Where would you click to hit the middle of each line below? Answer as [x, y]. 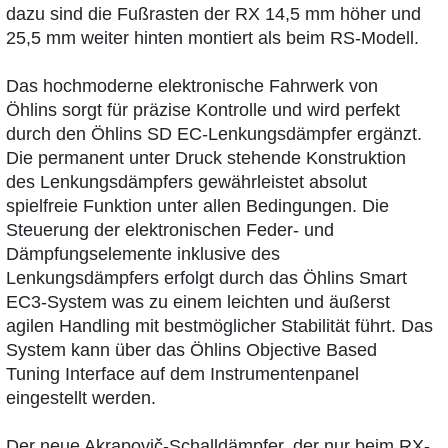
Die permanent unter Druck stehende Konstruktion [206, 158]
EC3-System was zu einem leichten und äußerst [198, 302]
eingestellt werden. [81, 398]
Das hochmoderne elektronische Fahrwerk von [192, 86]
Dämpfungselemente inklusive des [143, 254]
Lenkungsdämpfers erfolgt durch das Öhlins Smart [206, 278]
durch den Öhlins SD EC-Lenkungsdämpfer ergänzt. [214, 134]
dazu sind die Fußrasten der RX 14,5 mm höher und [213, 14]
